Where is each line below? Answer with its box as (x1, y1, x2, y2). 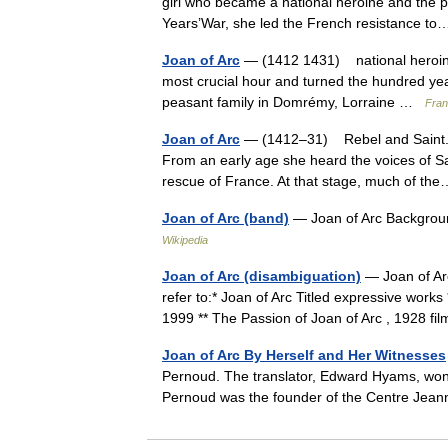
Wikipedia (162, 234, 208, 246)
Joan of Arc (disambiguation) (162, 268, 361, 284)
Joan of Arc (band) (162, 210, 289, 226)
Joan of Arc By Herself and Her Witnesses (162, 347, 446, 363)
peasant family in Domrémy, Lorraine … (162, 94, 425, 110)
